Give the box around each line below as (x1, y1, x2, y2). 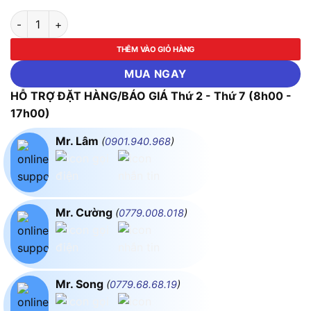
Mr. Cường (56, 205, 115, 220)
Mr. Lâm (56, 134, 101, 149)
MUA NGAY (124, 67, 187, 81)
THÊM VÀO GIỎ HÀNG (117, 44, 194, 55)
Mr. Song (56, 277, 106, 292)
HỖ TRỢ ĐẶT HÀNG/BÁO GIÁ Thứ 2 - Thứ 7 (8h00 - (10, 89, 292, 103)
